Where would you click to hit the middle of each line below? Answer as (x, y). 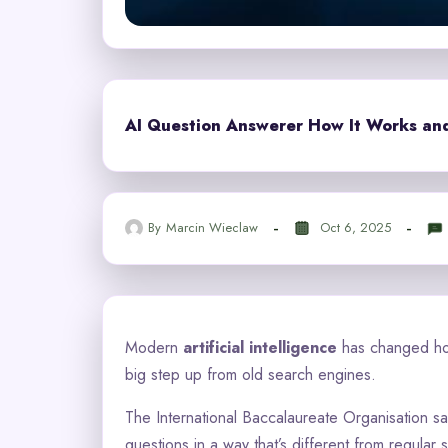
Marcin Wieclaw (212, 228)
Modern (154, 347)
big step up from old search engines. (250, 374)
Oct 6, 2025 (355, 228)
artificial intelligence (260, 347)
